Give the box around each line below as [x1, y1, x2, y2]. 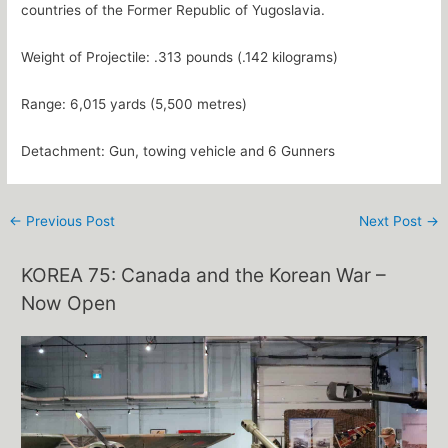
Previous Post [22, 212, 116, 229]
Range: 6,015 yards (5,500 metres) [21, 95, 248, 112]
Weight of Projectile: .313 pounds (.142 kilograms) [21, 48, 339, 65]
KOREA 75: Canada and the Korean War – [21, 263, 387, 288]
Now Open [21, 291, 117, 316]
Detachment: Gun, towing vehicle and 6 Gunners [21, 142, 336, 159]
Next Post [358, 212, 426, 229]
